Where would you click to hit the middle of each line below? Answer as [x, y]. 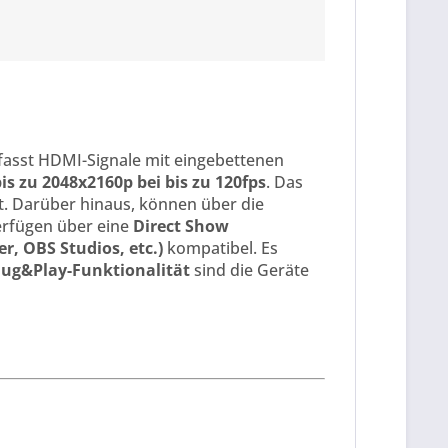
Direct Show [181, 226]
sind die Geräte [251, 270]
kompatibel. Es [220, 248]
